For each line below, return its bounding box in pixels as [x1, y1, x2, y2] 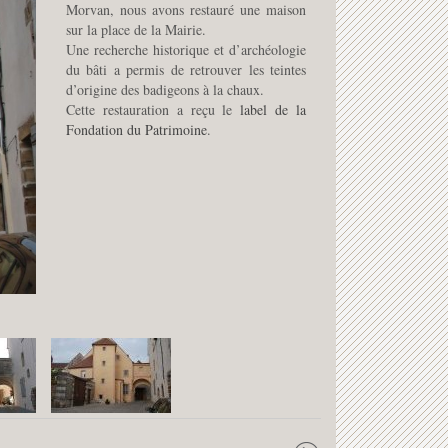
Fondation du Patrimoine [66, 120, 207, 139]
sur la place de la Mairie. [66, 20, 206, 39]
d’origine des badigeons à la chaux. [66, 80, 264, 99]
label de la [240, 100, 306, 119]
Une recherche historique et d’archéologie [66, 40, 306, 59]
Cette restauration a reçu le [66, 100, 241, 119]
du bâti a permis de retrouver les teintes [66, 60, 306, 79]
